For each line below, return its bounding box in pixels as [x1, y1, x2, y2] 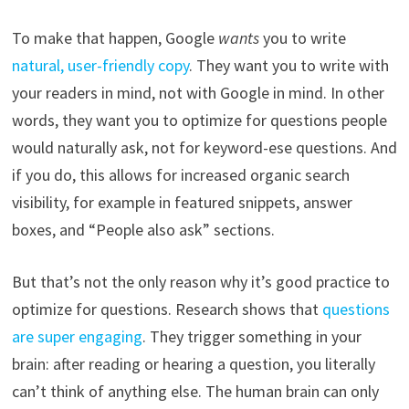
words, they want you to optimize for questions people [11, 110, 387, 131]
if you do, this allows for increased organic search [11, 164, 350, 186]
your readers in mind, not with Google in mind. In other [11, 82, 384, 104]
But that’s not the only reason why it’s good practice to [11, 271, 390, 293]
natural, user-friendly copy [11, 55, 189, 77]
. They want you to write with [188, 55, 389, 77]
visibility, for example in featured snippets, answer [11, 192, 352, 214]
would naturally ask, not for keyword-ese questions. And [11, 137, 397, 159]
